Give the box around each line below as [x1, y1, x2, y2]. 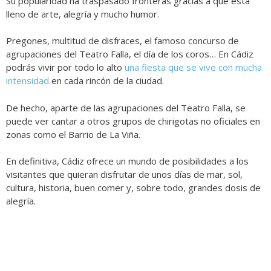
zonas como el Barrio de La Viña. [6, 128, 140, 140]
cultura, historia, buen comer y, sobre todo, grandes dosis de [6, 181, 261, 194]
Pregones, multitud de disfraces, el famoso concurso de [6, 34, 239, 47]
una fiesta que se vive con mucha [125, 61, 262, 74]
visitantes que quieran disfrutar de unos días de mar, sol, [6, 168, 243, 181]
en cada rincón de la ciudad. [49, 74, 164, 87]
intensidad [6, 74, 49, 87]
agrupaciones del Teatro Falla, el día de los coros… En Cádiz [6, 48, 253, 60]
